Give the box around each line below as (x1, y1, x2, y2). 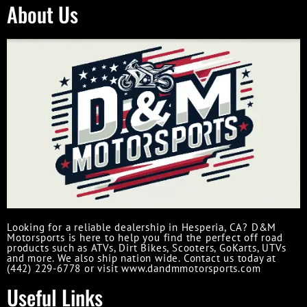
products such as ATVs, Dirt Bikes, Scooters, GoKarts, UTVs (7, 241, 286, 255)
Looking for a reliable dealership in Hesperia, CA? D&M (7, 221, 277, 234)
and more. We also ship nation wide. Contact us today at (7, 251, 276, 265)
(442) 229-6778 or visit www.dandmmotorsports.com (7, 262, 261, 275)
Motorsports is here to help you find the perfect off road (7, 231, 283, 245)
